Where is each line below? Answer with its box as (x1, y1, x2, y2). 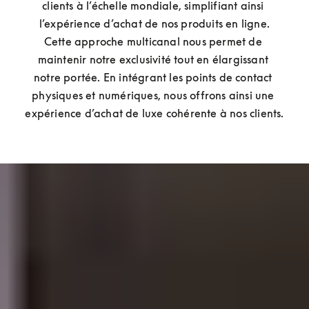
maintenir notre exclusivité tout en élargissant (37, 52, 269, 66)
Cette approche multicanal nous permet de (43, 34, 262, 48)
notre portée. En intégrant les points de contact (34, 70, 272, 84)
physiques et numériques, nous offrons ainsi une (32, 88, 275, 102)
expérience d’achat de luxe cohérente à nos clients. (25, 106, 284, 120)
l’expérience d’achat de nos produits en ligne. (39, 17, 270, 30)
